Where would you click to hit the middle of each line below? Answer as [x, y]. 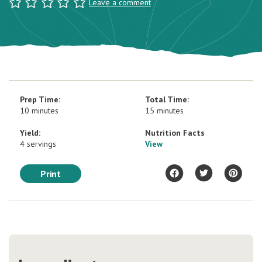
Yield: [30, 133]
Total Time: [167, 100]
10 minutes [39, 111]
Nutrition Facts [175, 133]
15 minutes [164, 111]
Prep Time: [40, 100]
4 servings [38, 144]
